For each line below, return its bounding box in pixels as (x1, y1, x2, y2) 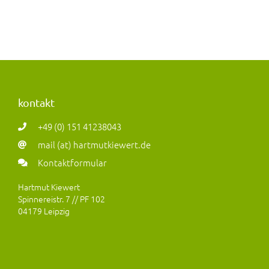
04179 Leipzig (18, 205, 70, 217)
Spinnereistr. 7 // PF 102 (18, 193, 105, 205)
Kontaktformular (37, 156, 107, 169)
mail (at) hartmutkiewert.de (37, 138, 151, 151)
